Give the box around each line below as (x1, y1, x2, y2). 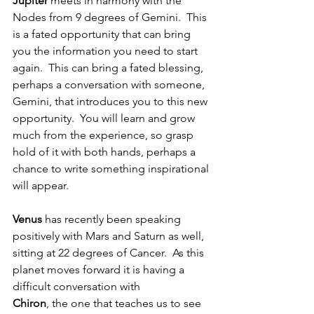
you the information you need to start (13, 44, 200, 58)
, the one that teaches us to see (46, 296, 204, 310)
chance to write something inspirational (13, 162, 212, 176)
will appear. (13, 179, 69, 193)
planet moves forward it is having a (13, 263, 187, 277)
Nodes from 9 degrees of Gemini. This (13, 11, 210, 25)
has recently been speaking (45, 212, 184, 226)
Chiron (13, 296, 46, 310)
